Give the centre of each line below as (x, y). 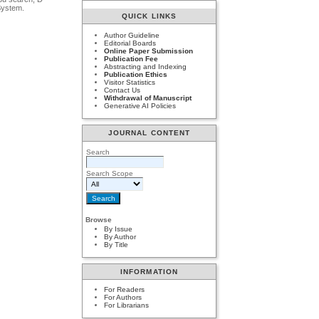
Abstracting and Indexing (146, 67)
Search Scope (110, 173)
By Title (116, 245)
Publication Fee (131, 59)
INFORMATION (149, 272)
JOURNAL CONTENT (149, 133)
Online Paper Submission (149, 51)
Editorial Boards (130, 43)
